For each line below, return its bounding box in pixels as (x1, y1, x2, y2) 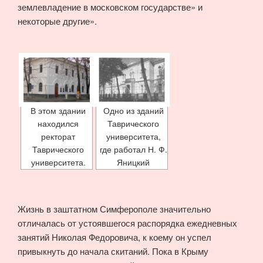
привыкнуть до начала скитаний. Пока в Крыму (18, 244, 208, 257)
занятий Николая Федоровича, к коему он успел (18, 230, 211, 243)
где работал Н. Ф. (99, 143, 167, 155)
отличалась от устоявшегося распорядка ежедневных (18, 216, 237, 229)
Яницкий (117, 156, 150, 168)
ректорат (41, 130, 76, 142)
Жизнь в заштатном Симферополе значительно (18, 202, 211, 215)
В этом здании (31, 104, 86, 116)
